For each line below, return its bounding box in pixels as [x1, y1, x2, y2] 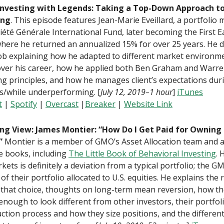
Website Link [124, 98, 172, 109]
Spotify [10, 98, 37, 109]
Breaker [85, 98, 115, 109]
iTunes [177, 86, 203, 97]
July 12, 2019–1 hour [100, 86, 172, 97]
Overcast [45, 98, 78, 109]
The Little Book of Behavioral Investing [68, 148, 216, 159]
